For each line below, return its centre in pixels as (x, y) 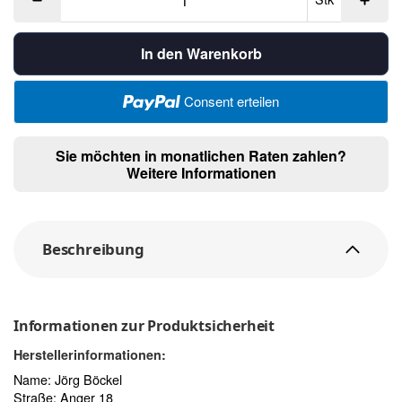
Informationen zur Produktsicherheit (144, 325)
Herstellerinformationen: (90, 354)
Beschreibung (93, 249)
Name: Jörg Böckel (68, 379)
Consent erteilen (231, 100)
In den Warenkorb (201, 54)
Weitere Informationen (201, 172)
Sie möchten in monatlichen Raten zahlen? (201, 155)
